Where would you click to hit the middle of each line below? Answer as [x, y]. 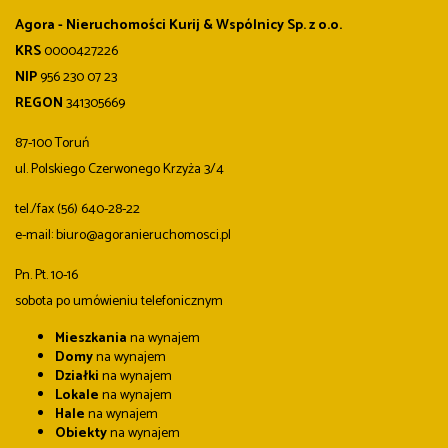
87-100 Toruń [52, 144]
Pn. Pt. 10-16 [46, 276]
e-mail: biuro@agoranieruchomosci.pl [123, 236]
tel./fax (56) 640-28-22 [77, 210]
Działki [77, 377]
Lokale [77, 396]
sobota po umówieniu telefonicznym [119, 302]
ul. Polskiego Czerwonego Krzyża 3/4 [119, 170]
